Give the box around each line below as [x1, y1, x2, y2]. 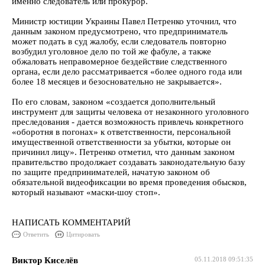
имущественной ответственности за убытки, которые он [12, 137, 231, 147]
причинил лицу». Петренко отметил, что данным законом [12, 147, 235, 157]
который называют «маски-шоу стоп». [12, 188, 160, 197]
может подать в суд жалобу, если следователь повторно [12, 37, 227, 46]
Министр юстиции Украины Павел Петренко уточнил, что [12, 17, 237, 26]
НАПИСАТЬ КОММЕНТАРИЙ [12, 218, 131, 227]
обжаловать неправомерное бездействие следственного [12, 57, 227, 66]
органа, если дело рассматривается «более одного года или [12, 67, 242, 76]
